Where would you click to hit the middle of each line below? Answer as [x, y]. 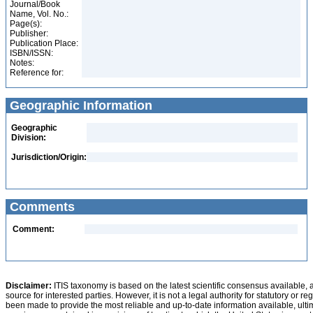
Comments [41, 207]
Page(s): [26, 24]
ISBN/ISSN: [31, 53]
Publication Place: [44, 43]
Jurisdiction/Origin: [49, 157]
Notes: [22, 63]
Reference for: [37, 73]
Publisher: [29, 34]
